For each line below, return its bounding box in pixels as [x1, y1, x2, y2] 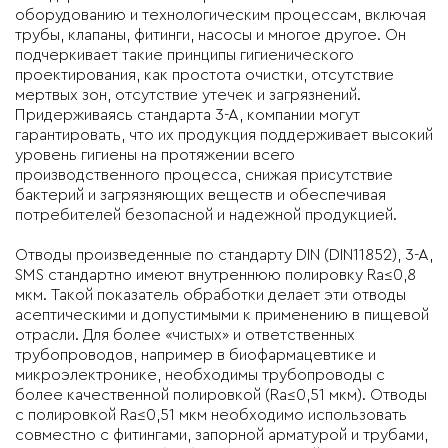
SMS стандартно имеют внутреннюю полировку [15, 267, 367, 283]
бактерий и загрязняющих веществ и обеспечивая [15, 187, 386, 203]
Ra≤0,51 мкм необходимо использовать [120, 407, 407, 423]
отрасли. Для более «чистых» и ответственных [15, 327, 355, 343]
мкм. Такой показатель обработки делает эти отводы [15, 287, 406, 303]
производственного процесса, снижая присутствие [15, 167, 393, 183]
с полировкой [15, 407, 120, 423]
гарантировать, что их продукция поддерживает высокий [15, 127, 433, 143]
